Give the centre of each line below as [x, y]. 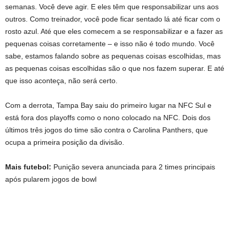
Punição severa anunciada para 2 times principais [134, 167]
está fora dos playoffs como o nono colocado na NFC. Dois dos [108, 117]
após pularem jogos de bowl [51, 179]
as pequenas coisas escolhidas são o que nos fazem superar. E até [115, 68]
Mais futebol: [29, 167]
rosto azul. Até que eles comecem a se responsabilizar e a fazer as [114, 31]
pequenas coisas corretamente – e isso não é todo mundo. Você [110, 43]
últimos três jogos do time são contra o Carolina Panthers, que [107, 130]
